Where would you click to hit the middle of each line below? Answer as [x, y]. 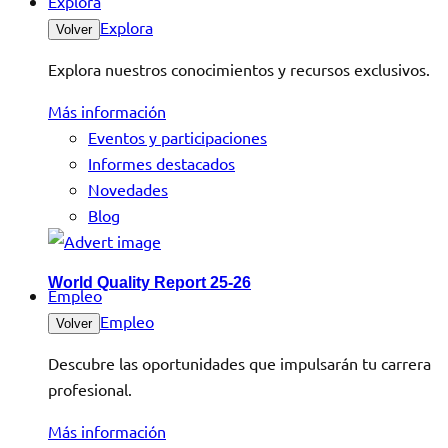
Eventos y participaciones [177, 137]
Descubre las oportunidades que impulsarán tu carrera [239, 363]
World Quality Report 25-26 [149, 282]
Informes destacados [161, 163]
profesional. [90, 389]
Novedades [128, 189]
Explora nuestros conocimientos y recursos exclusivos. [239, 69]
